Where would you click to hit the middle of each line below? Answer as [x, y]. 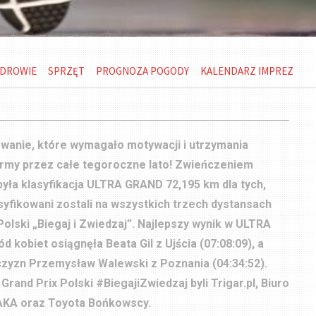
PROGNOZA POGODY [142, 71]
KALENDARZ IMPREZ [247, 71]
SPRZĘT [66, 71]
